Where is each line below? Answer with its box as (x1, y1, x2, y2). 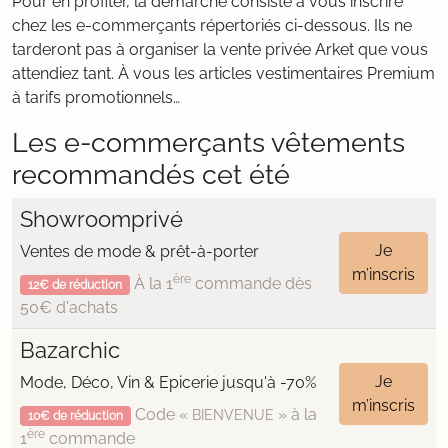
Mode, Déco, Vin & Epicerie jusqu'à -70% (20, 373, 316, 392)
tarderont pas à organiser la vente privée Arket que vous (12, 40, 428, 59)
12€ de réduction (27, 278, 122, 292)
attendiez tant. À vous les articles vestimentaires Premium (12, 64, 435, 83)
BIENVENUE (191, 407, 274, 423)
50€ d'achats (20, 298, 118, 317)
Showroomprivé (20, 206, 183, 232)
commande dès (190, 274, 312, 293)
